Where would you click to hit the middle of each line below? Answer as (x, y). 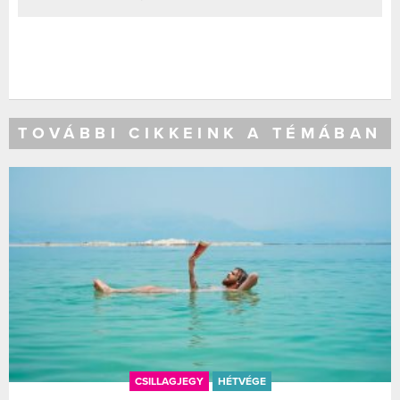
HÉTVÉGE (242, 382)
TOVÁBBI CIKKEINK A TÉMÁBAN (200, 133)
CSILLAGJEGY (169, 382)
